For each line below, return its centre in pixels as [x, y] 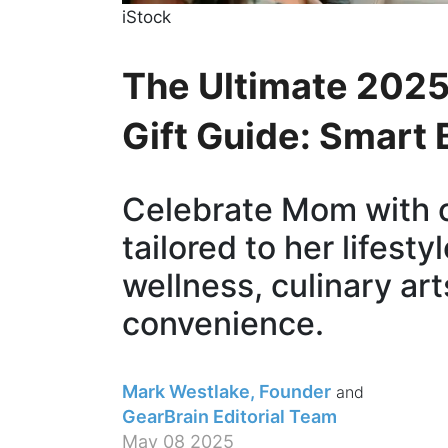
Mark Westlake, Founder [226, 391]
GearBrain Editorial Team [229, 416]
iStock [146, 16]
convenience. [223, 323]
